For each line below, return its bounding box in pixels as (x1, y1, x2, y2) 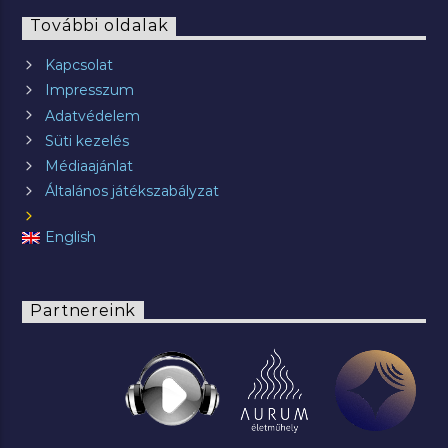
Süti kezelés (44, 131, 129, 150)
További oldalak (30, 16, 169, 36)
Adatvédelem (44, 106, 140, 125)
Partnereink (30, 301, 137, 321)
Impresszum (44, 81, 134, 100)
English (44, 228, 96, 247)
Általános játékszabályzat (44, 182, 219, 201)
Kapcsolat (44, 56, 113, 75)
